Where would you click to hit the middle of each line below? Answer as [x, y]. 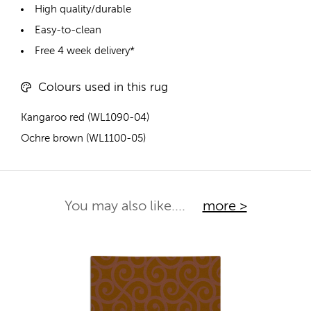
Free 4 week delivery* [85, 51]
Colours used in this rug [103, 87]
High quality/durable [83, 10]
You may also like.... [126, 207]
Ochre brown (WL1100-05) [83, 138]
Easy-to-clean [68, 31]
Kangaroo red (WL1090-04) [85, 117]
